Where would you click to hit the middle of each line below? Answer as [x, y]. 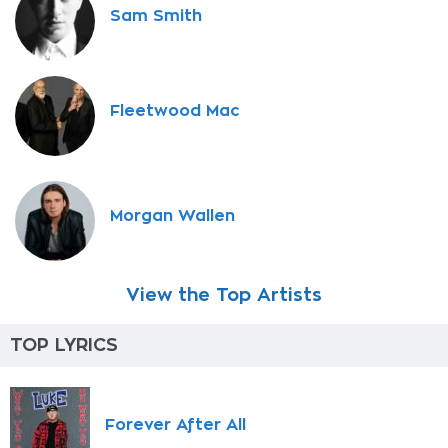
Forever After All [175, 424]
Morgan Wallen [172, 216]
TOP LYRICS [64, 345]
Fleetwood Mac [175, 111]
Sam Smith [156, 16]
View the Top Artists [224, 295]
